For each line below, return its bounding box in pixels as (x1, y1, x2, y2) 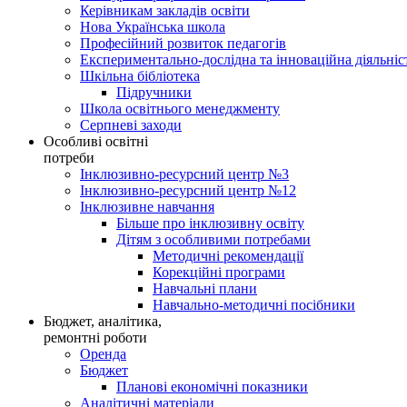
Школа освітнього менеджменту (80, 100, 280, 116)
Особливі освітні (44, 133, 148, 149)
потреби (44, 149, 94, 165)
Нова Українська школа (80, 18, 225, 35)
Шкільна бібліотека (80, 67, 200, 84)
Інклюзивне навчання (80, 198, 214, 214)
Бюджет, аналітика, (44, 313, 162, 329)
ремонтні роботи (44, 329, 147, 345)
